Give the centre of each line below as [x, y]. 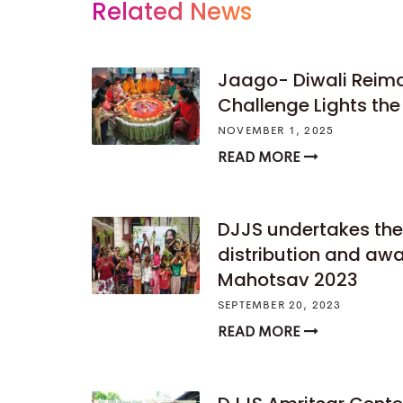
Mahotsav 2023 [288, 279]
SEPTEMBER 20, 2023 [280, 305]
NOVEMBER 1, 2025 [276, 131]
